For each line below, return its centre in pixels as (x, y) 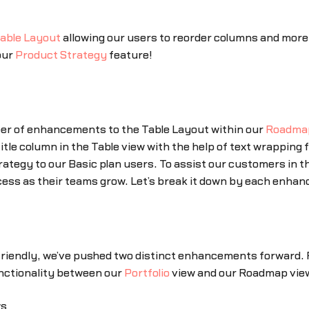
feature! (129, 55)
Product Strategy (61, 55)
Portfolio (147, 273)
